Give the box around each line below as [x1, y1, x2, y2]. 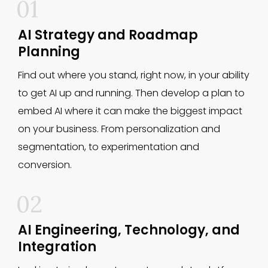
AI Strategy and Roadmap [18, 26, 198, 44]
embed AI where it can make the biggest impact [18, 104, 242, 118]
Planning [18, 42, 80, 61]
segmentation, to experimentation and [18, 140, 199, 154]
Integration [18, 237, 96, 256]
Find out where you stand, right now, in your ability [18, 68, 249, 82]
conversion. [18, 158, 72, 172]
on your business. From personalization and [18, 122, 220, 136]
